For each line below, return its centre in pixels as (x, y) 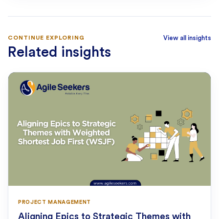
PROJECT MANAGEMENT (55, 202)
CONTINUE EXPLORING (46, 37)
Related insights (59, 52)
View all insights (187, 38)
